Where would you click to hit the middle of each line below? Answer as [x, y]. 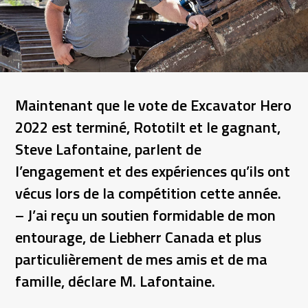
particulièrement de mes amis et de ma [142, 260]
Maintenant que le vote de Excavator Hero [154, 106]
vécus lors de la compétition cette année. [148, 194]
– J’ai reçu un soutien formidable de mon [146, 216]
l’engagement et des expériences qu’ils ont [153, 172]
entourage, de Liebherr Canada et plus [139, 238]
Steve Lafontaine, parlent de [109, 150]
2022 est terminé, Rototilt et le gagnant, [148, 128]
